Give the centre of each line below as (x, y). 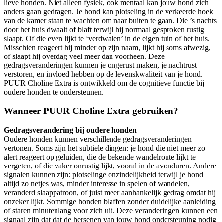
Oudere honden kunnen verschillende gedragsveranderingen (98, 139)
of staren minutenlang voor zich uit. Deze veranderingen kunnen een (111, 211)
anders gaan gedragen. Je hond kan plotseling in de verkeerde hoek (109, 11)
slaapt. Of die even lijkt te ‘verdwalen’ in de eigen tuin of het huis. (107, 38)
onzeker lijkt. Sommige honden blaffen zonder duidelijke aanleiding (110, 202)
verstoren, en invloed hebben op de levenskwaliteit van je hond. (103, 74)
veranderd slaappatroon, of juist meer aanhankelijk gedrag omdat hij (110, 193)
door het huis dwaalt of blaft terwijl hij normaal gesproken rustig (104, 29)
